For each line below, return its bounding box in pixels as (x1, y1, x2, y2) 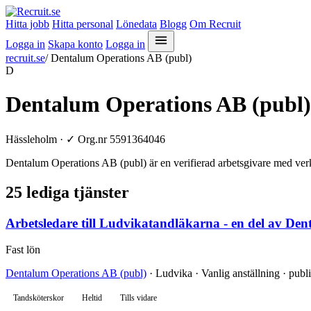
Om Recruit (190, 18, 241, 30)
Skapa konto (48, 38, 103, 50)
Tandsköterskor (13, 294, 64, 303)
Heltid (82, 294, 102, 303)
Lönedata (116, 18, 157, 30)
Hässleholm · (6, 133, 66, 145)
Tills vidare (120, 294, 157, 303)
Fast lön (6, 244, 40, 256)
